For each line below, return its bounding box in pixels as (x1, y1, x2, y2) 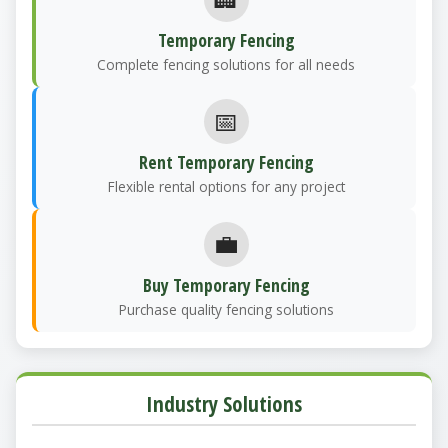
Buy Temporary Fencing (142, 272, 310, 297)
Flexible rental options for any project (107, 177, 345, 197)
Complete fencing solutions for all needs (97, 54, 355, 74)
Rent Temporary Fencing (138, 150, 314, 175)
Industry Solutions (146, 389, 302, 418)
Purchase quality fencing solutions (118, 299, 334, 319)
